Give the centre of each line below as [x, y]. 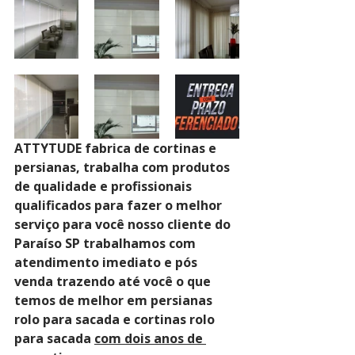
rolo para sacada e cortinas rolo [116, 319]
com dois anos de [150, 338]
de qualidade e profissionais [105, 186]
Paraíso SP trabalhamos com [107, 243]
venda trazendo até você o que [114, 281]
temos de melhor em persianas [115, 300]
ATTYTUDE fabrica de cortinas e [117, 148]
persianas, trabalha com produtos [124, 167]
